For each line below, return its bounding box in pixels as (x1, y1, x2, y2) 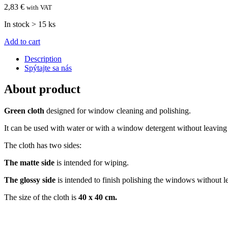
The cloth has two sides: (4, 141, 81, 150)
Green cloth (4, 106, 44, 116)
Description (24, 54, 62, 63)
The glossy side (4, 176, 55, 185)
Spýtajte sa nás (24, 63, 72, 72)
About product (4, 82, 80, 96)
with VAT (26, 3, 52, 11)
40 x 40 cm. (78, 193, 117, 202)
